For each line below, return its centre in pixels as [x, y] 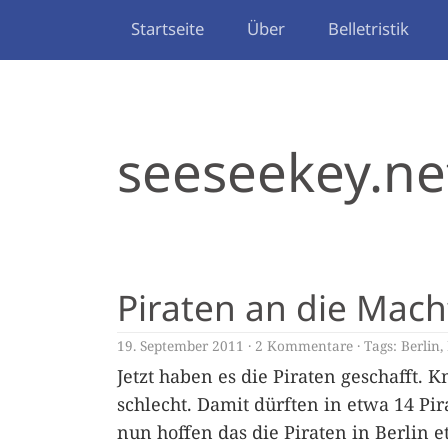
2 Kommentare [304, 345]
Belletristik [368, 28]
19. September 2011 [180, 345]
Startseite [167, 28]
